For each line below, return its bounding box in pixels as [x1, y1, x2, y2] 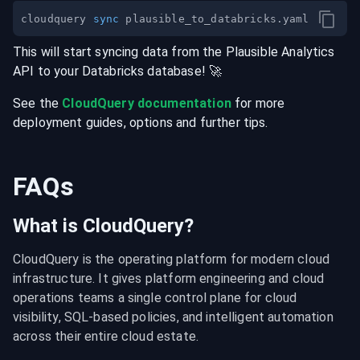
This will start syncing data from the [13, 44, 226, 59]
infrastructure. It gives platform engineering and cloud [13, 271, 325, 286]
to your [34, 63, 82, 79]
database [147, 63, 202, 79]
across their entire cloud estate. [13, 329, 198, 344]
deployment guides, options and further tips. [13, 115, 268, 130]
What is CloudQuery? [13, 215, 194, 237]
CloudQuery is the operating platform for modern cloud [13, 252, 329, 267]
